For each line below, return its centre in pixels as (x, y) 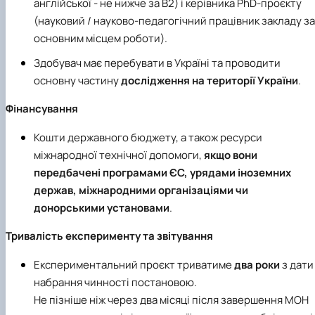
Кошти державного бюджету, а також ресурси (148, 138)
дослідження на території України (210, 81)
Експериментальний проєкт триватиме (134, 265)
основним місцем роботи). (101, 39)
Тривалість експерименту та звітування (109, 236)
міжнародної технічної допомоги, (119, 155)
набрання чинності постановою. (115, 283)
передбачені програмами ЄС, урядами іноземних (162, 173)
